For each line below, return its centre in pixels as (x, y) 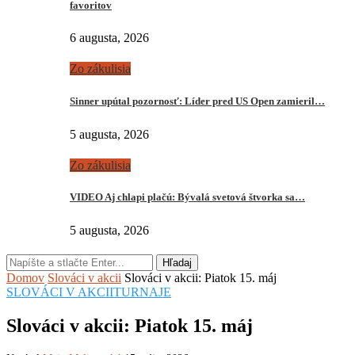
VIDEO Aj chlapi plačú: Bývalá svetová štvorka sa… (187, 197)
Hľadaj (177, 263)
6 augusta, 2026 (109, 38)
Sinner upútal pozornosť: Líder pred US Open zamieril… (197, 101)
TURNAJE (142, 292)
